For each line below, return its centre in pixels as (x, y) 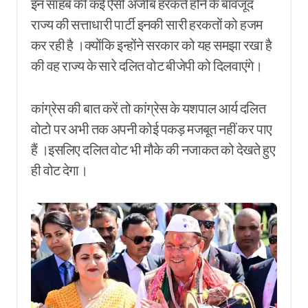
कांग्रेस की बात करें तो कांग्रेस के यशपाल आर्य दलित (148, 108)
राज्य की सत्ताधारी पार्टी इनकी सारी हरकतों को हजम (147, 24)
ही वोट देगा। (59, 170)
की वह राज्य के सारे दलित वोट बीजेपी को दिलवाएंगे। (147, 65)
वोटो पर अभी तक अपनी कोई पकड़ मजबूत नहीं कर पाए (152, 129)
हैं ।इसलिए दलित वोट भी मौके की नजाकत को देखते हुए (153, 149)
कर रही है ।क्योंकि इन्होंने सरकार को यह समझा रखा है (152, 45)
